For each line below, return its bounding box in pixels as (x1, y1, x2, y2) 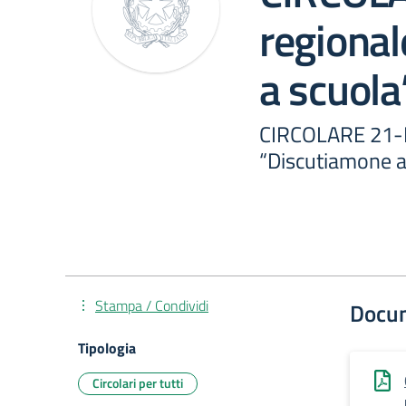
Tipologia (78, 337, 136, 359)
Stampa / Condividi (95, 295, 208, 316)
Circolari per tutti (92, 373, 183, 392)
